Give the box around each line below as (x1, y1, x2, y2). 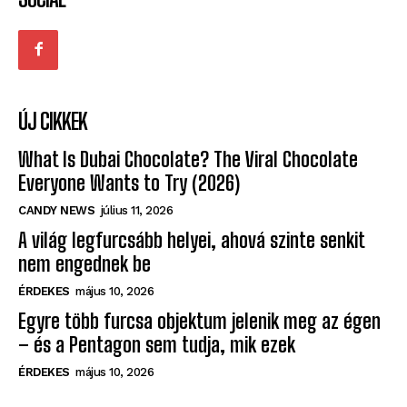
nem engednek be (18, 252, 151, 277)
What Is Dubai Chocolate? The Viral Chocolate (18, 147, 358, 173)
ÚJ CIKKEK (18, 108, 87, 135)
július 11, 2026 (100, 203, 173, 218)
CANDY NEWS (18, 203, 94, 218)
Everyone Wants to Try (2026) (18, 171, 240, 196)
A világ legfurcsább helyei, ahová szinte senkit (18, 228, 365, 253)
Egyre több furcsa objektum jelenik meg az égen (18, 309, 381, 334)
